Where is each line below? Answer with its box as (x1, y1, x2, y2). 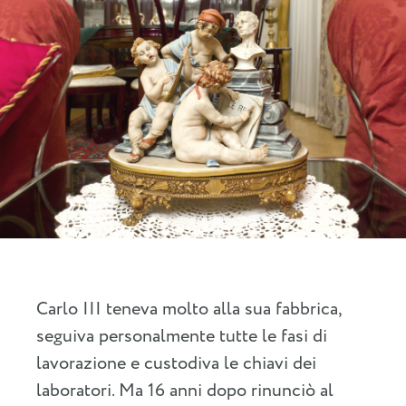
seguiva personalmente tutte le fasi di (36, 323, 327, 350)
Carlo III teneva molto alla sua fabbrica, (36, 295, 341, 323)
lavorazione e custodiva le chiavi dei (36, 350, 316, 377)
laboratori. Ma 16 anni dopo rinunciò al (36, 377, 333, 404)
